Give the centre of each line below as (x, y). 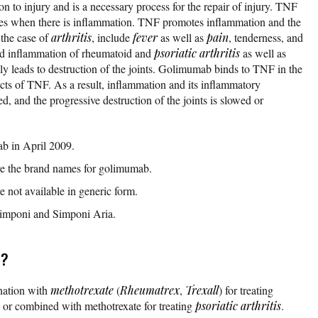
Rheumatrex (150, 290)
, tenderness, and (266, 37)
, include (112, 37)
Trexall (202, 290)
